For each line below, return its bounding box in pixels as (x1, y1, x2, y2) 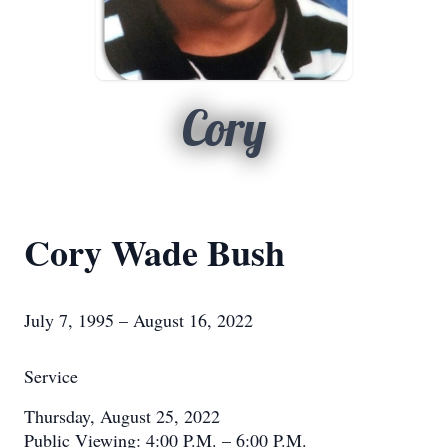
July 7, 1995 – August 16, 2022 (24, 308, 253, 332)
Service (24, 364, 78, 388)
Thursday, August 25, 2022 (24, 404, 220, 428)
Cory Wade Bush (24, 226, 285, 278)
